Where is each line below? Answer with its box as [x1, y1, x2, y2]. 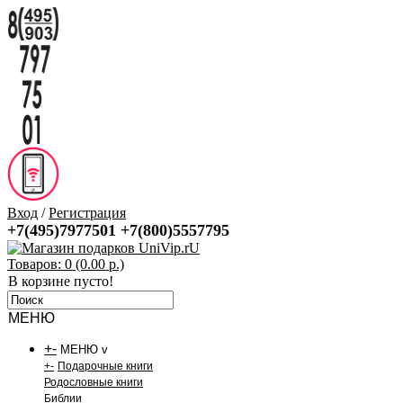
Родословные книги [44, 376, 143, 389]
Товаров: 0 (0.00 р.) [7, 256, 124, 272]
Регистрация [49, 205, 126, 220]
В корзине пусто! [8, 273, 113, 289]
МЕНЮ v [60, 343, 108, 356]
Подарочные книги [58, 360, 153, 372]
